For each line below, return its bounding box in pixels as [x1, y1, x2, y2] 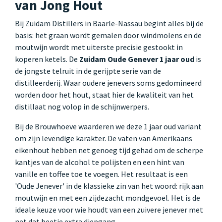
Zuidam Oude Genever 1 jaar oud [79, 54, 194, 64]
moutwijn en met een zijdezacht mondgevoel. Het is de [15, 192, 200, 203]
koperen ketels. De [15, 54, 79, 64]
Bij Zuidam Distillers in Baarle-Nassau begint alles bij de [15, 18, 204, 28]
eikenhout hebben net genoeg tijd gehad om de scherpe [15, 145, 203, 155]
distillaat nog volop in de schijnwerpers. [15, 101, 149, 111]
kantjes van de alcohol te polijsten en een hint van [15, 157, 184, 167]
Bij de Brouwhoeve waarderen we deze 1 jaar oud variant [15, 121, 202, 131]
